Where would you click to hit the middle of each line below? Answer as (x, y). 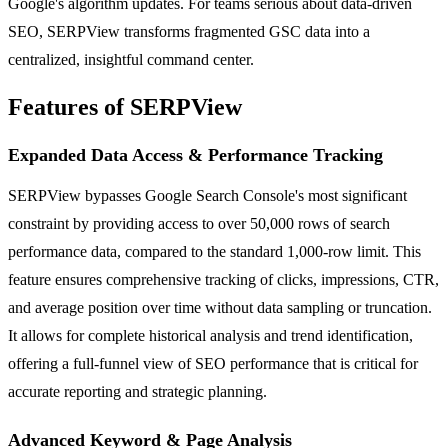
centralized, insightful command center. (131, 59)
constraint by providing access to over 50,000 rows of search (199, 223)
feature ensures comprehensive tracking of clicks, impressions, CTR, (223, 279)
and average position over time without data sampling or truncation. (220, 307)
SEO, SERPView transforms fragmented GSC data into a (189, 31)
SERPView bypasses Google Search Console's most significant (207, 195)
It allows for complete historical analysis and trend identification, (210, 335)
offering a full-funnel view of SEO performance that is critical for (213, 363)
